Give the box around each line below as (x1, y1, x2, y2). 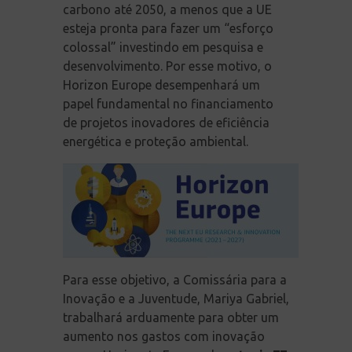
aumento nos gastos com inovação (63, 328, 265, 343)
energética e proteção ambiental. (63, 134, 248, 148)
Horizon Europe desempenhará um (63, 77, 260, 92)
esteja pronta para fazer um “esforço (63, 20, 273, 35)
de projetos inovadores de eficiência (63, 115, 269, 130)
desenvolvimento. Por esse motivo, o (63, 58, 272, 73)
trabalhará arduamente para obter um (63, 310, 279, 324)
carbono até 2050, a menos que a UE (63, 2, 272, 16)
